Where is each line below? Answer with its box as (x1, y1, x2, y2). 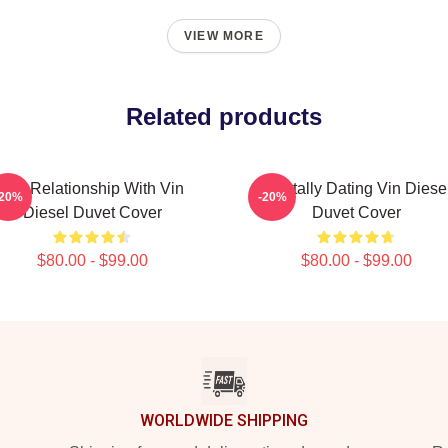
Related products (126, 103, 322, 130)
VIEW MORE (184, 29, 264, 43)
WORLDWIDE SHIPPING (140, 411, 308, 430)
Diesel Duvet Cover (22, 204, 162, 221)
